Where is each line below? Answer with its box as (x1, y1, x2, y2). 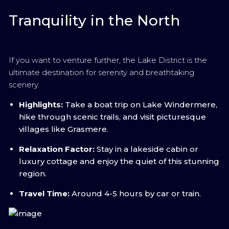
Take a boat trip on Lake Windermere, (63, 100, 217, 109)
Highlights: (19, 100, 63, 109)
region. (19, 169, 47, 178)
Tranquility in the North (9, 12, 180, 29)
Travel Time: (19, 189, 70, 198)
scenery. (9, 80, 39, 89)
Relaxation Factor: (19, 144, 95, 154)
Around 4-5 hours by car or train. (70, 189, 201, 198)
